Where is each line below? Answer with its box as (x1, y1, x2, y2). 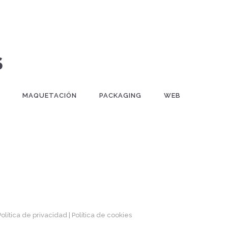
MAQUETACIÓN (22, 92, 77, 99)
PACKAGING (99, 92, 141, 99)
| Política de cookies (68, 211, 132, 219)
